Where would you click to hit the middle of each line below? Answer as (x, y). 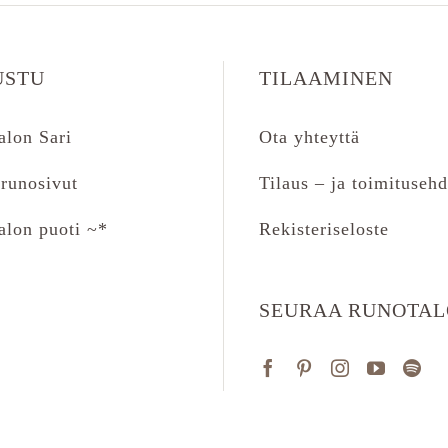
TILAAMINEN (326, 78)
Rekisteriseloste (324, 229)
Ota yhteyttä (309, 137)
